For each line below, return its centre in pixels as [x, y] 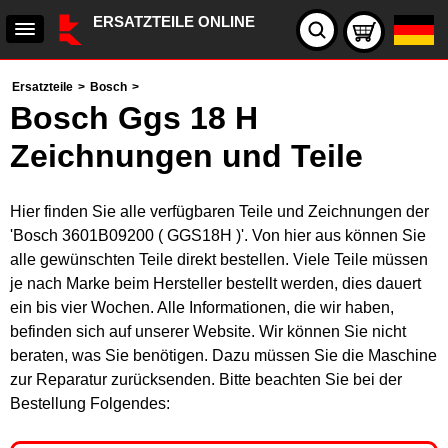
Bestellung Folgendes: [90, 403]
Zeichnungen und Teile [186, 156]
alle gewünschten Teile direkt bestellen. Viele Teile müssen [219, 259]
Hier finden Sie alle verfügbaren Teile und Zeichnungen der [219, 211]
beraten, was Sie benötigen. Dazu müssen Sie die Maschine [223, 355]
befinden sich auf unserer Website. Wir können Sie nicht [208, 331]
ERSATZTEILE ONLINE [174, 21]
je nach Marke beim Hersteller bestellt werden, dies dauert [215, 283]
